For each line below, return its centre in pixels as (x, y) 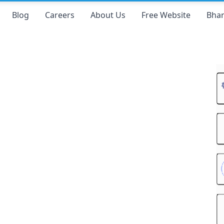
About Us (108, 15)
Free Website (166, 15)
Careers (59, 15)
